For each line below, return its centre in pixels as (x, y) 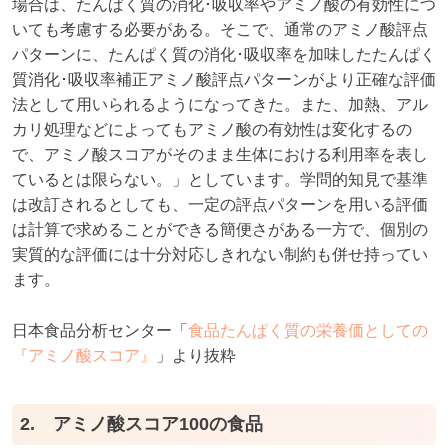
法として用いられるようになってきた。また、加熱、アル (220, 105)
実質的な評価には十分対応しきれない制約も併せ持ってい (220, 255)
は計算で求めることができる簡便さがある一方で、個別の (220, 230)
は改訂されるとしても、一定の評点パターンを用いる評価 (220, 205)
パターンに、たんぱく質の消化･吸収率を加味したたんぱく (224, 55)
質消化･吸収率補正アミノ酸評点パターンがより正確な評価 (224, 80)
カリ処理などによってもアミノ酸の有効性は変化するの (212, 130)
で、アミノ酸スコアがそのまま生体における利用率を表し (220, 155)
